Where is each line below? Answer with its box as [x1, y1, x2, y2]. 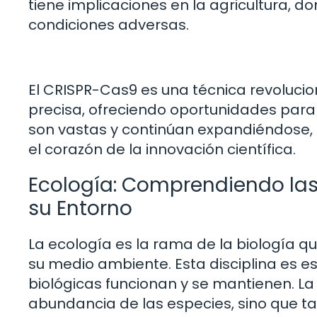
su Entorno [28, 194, 132, 222]
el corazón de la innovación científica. [28, 139, 296, 159]
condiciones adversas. [28, 15, 189, 35]
